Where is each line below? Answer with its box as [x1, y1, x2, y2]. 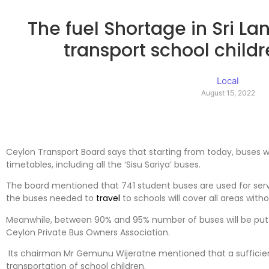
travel [96, 192, 120, 205]
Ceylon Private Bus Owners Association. [6, 226, 170, 238]
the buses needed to [6, 192, 96, 205]
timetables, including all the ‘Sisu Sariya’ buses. [6, 158, 201, 171]
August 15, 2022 [201, 88, 255, 98]
